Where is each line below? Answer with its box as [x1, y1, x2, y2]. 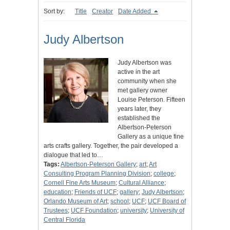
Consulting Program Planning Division [44, 170, 150, 178]
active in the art [118, 68, 160, 76]
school [110, 198, 129, 205]
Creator [92, 8, 113, 15]
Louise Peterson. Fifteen [118, 96, 185, 104]
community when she [118, 78, 177, 85]
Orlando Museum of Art [44, 198, 107, 205]
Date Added [118, 8, 152, 15]
